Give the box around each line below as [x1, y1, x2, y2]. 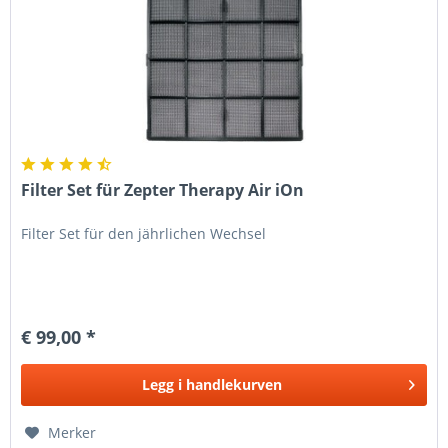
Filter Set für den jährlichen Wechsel [21, 224, 267, 244]
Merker [48, 423, 97, 443]
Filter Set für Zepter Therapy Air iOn [21, 179, 305, 202]
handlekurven [186, 375, 283, 395]
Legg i [142, 375, 183, 395]
